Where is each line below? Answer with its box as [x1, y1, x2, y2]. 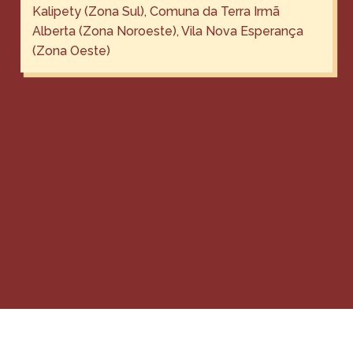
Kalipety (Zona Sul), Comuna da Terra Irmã [32, 3, 281, 19]
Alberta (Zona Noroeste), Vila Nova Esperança [32, 23, 304, 39]
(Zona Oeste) [32, 43, 111, 58]
